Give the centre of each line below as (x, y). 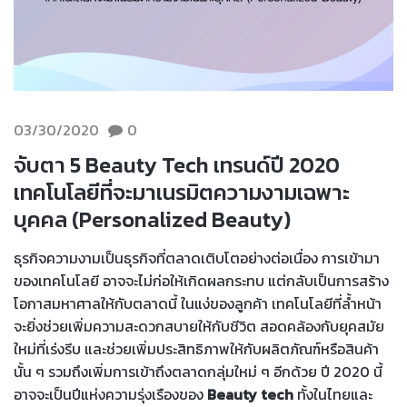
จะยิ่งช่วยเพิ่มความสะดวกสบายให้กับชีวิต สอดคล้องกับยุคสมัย (199, 326)
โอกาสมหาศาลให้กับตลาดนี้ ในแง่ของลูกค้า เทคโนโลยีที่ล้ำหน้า (198, 303)
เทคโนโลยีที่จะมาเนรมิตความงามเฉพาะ (182, 192)
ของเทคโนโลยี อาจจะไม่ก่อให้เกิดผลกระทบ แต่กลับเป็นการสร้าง (201, 280)
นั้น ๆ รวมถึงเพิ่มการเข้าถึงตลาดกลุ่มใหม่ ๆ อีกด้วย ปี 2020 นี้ (198, 371)
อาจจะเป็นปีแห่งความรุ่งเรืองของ (110, 394)
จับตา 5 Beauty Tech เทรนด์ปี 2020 (177, 164)
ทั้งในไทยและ (333, 394)
